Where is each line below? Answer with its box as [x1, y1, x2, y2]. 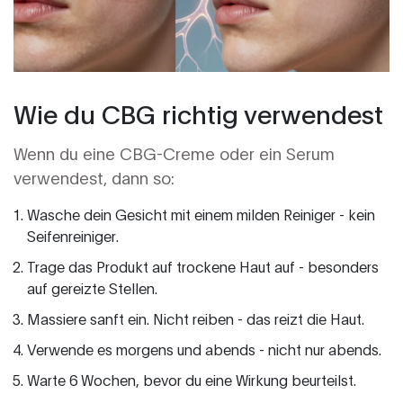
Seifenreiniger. [27, 226, 119, 246]
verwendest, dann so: [13, 166, 175, 189]
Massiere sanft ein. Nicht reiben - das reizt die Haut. [27, 309, 364, 328]
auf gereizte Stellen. [27, 278, 157, 298]
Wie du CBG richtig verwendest [13, 96, 383, 130]
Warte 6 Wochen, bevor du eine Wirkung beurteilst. [27, 370, 356, 390]
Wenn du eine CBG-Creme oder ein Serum [13, 142, 335, 165]
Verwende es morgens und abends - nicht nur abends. [27, 339, 381, 359]
